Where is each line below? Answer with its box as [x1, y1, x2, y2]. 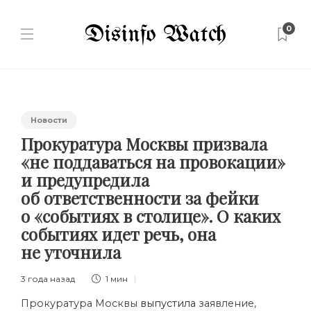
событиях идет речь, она [21, 223, 216, 245]
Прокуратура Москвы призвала [21, 133, 267, 155]
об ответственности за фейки [21, 187, 259, 209]
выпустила [140, 297, 196, 310]
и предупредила [21, 169, 149, 191]
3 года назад [21, 274, 75, 284]
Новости [31, 115, 67, 125]
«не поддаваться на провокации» [21, 151, 285, 173]
